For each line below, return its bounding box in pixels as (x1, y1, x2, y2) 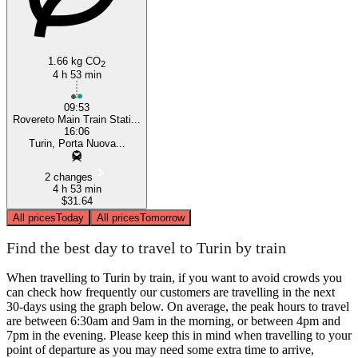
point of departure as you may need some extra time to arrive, (6, 342, 314, 356)
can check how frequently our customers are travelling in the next (6, 284, 335, 299)
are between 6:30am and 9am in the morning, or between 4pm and (6, 313, 340, 328)
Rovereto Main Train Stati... (13, 113, 141, 125)
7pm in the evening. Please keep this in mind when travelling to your (6, 328, 352, 342)
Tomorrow (140, 211, 185, 224)
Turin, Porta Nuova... (28, 137, 125, 149)
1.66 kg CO (48, 54, 101, 67)
